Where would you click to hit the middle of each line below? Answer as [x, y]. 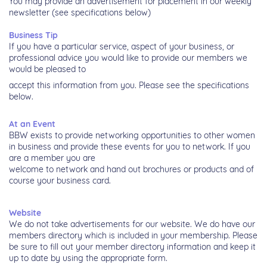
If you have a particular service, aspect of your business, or [122, 47]
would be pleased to [47, 69]
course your [33, 181]
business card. [84, 181]
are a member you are [52, 158]
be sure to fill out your [52, 247]
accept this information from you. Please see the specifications [129, 86]
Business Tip [33, 35]
